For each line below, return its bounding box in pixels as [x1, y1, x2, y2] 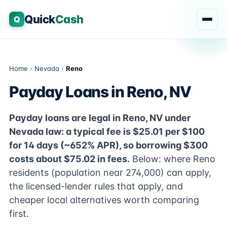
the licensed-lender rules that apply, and [9, 181, 183, 192]
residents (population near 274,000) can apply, [9, 167, 211, 178]
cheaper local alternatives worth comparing [9, 195, 199, 205]
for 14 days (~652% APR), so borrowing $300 [9, 140, 208, 150]
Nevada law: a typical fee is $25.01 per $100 [9, 126, 205, 137]
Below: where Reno [130, 154, 215, 164]
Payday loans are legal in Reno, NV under [9, 112, 191, 123]
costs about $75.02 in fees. [9, 154, 130, 164]
